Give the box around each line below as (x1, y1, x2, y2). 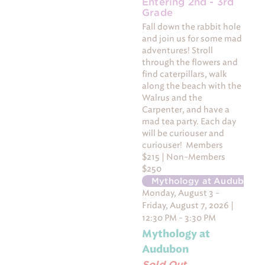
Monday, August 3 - (142, 188, 220, 199)
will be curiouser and (142, 128, 225, 139)
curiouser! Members (142, 140, 224, 151)
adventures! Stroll (142, 46, 214, 56)
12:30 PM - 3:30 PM (142, 213, 216, 224)
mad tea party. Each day (142, 117, 237, 127)
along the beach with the (142, 81, 242, 92)
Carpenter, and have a (142, 105, 230, 115)
